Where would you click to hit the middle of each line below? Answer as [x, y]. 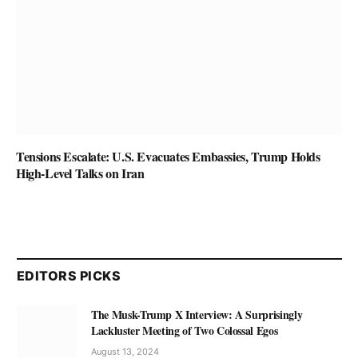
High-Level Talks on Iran [80, 173]
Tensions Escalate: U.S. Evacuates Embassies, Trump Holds [168, 156]
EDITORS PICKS [69, 276]
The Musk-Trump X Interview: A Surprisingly [197, 314]
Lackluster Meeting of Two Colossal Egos [185, 330]
